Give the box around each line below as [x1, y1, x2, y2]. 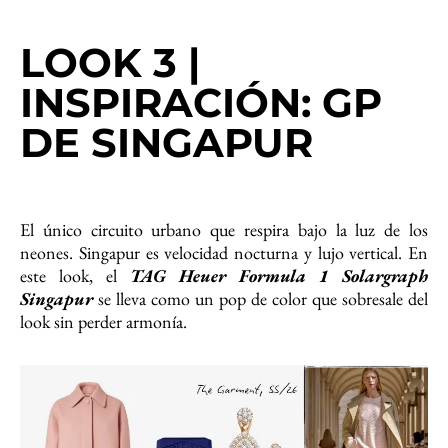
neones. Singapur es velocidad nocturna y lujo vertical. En [20, 241, 428, 265]
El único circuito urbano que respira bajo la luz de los [20, 218, 428, 242]
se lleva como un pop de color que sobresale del [98, 287, 428, 311]
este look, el [20, 264, 130, 288]
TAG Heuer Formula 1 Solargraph [130, 264, 428, 288]
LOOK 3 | [20, 38, 200, 88]
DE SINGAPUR [20, 118, 313, 168]
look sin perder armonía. [20, 310, 187, 334]
